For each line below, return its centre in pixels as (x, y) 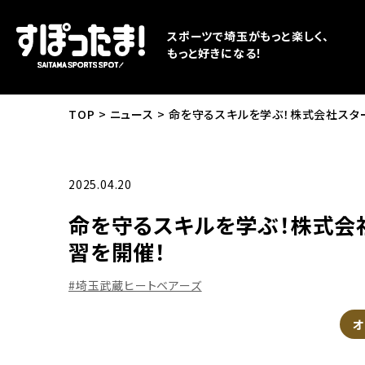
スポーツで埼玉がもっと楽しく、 (248, 36)
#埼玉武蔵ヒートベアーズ (135, 285)
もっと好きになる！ (215, 53)
